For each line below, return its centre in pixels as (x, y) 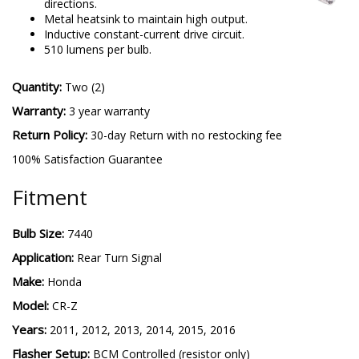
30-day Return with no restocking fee (186, 135)
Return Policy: (51, 134)
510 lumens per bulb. (98, 49)
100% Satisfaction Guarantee (87, 159)
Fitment (50, 197)
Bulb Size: (40, 233)
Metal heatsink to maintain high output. (146, 18)
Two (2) (85, 87)
